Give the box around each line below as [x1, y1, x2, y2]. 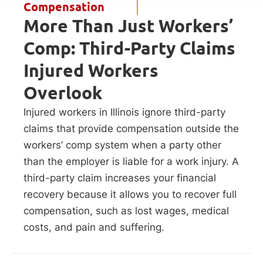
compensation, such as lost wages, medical [23, 205, 229, 217]
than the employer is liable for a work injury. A [23, 156, 239, 168]
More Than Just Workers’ [23, 15, 233, 37]
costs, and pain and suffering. [23, 221, 164, 234]
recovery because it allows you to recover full [23, 188, 237, 201]
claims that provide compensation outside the [23, 123, 239, 135]
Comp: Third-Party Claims [23, 38, 235, 59]
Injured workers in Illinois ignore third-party [23, 106, 225, 119]
